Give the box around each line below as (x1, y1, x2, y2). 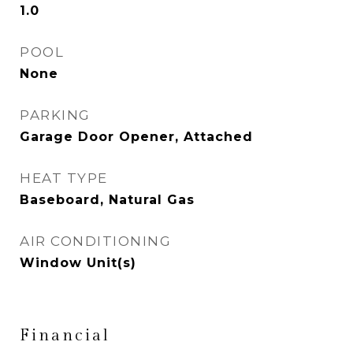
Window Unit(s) (20, 255, 136, 270)
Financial (20, 325, 110, 345)
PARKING (20, 107, 91, 123)
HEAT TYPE (20, 170, 108, 186)
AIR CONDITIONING (20, 233, 171, 249)
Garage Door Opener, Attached (20, 129, 253, 144)
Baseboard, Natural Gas (20, 192, 195, 207)
